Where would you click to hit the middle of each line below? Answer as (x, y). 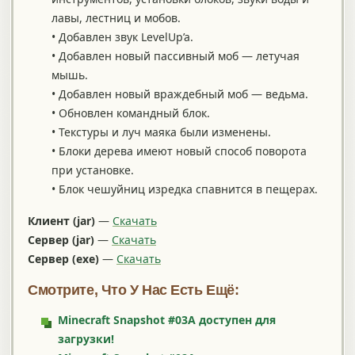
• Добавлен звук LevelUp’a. (122, 36)
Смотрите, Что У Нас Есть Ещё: (134, 290)
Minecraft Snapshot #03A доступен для (167, 320)
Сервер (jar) (61, 240)
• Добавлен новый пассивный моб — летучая (176, 55)
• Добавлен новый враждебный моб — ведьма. (180, 94)
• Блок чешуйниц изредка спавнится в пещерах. (185, 189)
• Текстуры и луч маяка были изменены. (161, 132)
